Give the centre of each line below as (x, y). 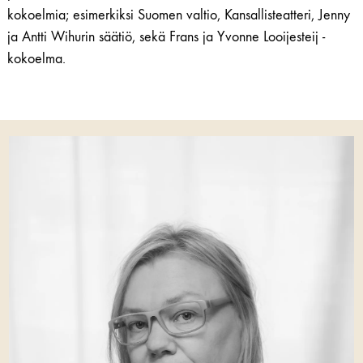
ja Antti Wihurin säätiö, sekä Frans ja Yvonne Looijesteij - (166, 37)
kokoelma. (36, 59)
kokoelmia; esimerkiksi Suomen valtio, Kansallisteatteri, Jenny (178, 15)
